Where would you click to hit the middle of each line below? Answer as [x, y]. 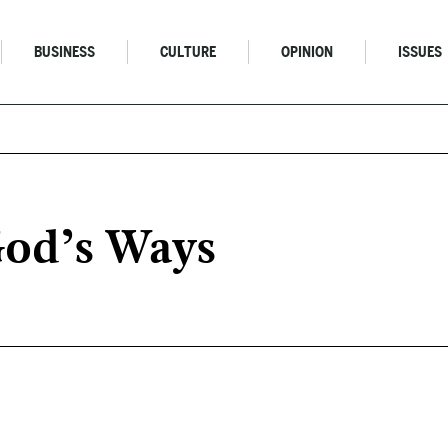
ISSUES [420, 52]
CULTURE [188, 52]
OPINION [307, 52]
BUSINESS [65, 52]
